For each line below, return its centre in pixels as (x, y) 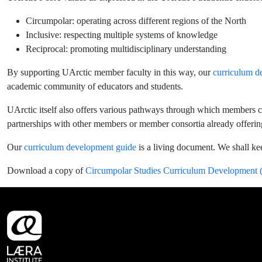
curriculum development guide (80, 147)
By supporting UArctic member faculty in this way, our (110, 72)
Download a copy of (46, 170)
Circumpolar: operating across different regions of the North (136, 21)
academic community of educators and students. (95, 86)
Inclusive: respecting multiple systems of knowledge (122, 35)
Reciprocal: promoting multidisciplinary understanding (126, 49)
